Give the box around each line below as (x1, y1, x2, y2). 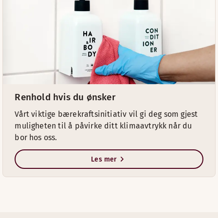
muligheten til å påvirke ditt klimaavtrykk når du (15, 121, 192, 130)
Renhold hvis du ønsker (15, 91, 115, 103)
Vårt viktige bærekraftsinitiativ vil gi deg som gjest (15, 109, 198, 119)
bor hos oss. (15, 133, 57, 142)
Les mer (91, 155, 117, 163)
